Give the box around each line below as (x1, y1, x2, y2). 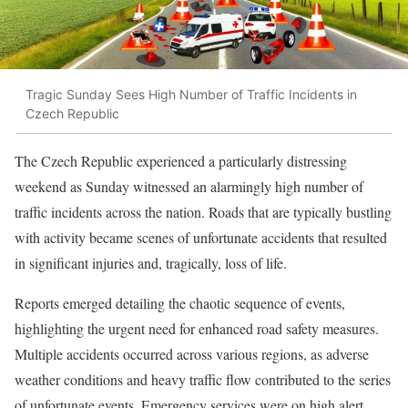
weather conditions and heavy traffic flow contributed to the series (15, 369, 391, 389)
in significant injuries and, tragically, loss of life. (15, 252, 287, 272)
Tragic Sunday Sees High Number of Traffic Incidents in (25, 87, 357, 103)
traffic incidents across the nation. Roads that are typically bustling (15, 201, 392, 221)
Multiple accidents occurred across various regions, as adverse (15, 343, 369, 363)
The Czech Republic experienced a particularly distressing (15, 150, 347, 170)
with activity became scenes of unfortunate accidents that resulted (15, 227, 387, 247)
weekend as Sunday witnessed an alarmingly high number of (15, 176, 363, 196)
